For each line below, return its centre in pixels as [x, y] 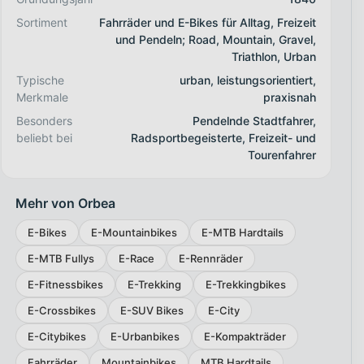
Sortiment [41, 23]
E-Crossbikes [61, 310]
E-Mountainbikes [134, 232]
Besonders [44, 121]
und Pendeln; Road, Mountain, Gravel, [215, 40]
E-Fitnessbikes [65, 284]
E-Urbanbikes [145, 336]
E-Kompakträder [245, 336]
